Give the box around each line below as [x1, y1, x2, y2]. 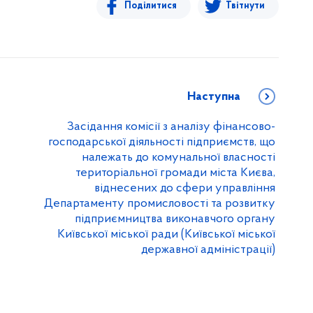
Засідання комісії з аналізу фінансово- [67, 120, 275, 134]
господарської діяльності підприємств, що [48, 136, 275, 150]
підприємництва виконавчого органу [75, 212, 275, 226]
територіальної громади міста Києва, [75, 166, 275, 180]
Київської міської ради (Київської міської [57, 228, 275, 242]
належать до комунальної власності [82, 151, 275, 165]
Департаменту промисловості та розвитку [44, 197, 275, 211]
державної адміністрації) [141, 243, 275, 257]
